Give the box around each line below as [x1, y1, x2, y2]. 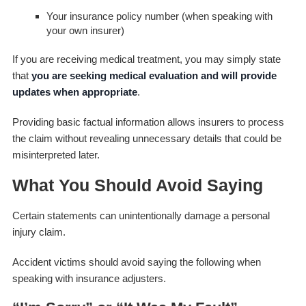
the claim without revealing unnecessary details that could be [12, 132, 281, 144]
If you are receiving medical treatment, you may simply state [12, 53, 281, 65]
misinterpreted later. [12, 148, 100, 161]
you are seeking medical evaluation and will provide [31, 69, 277, 81]
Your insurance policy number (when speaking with [46, 10, 273, 22]
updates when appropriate [12, 85, 137, 98]
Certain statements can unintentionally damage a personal [12, 209, 270, 221]
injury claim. [12, 225, 66, 238]
